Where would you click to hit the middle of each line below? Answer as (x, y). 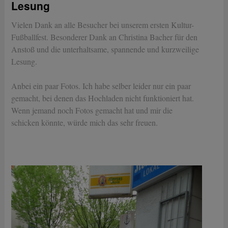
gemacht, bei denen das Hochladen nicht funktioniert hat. (103, 98)
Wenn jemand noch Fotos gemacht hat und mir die (92, 110)
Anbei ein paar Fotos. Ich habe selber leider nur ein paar (101, 86)
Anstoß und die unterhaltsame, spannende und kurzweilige (105, 49)
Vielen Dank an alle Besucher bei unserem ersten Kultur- (103, 25)
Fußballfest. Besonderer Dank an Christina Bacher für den (105, 37)
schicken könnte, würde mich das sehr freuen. (85, 122)
